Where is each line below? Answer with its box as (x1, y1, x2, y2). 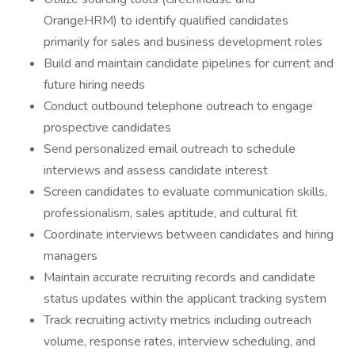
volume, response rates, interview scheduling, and (44, 333, 315, 350)
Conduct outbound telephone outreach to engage (44, 97, 313, 115)
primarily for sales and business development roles (44, 33, 323, 51)
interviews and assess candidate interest (44, 162, 268, 179)
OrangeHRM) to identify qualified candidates (44, 12, 288, 29)
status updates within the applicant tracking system (44, 290, 326, 307)
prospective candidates (44, 119, 171, 136)
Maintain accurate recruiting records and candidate (44, 269, 315, 286)
